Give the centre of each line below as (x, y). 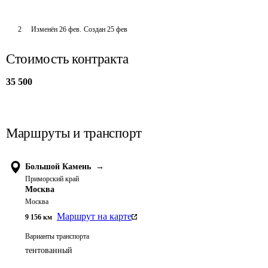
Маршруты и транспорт (74, 133)
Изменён (45, 29)
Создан (94, 29)
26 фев (69, 29)
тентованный (49, 250)
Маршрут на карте (94, 216)
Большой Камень (58, 167)
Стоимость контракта (67, 59)
